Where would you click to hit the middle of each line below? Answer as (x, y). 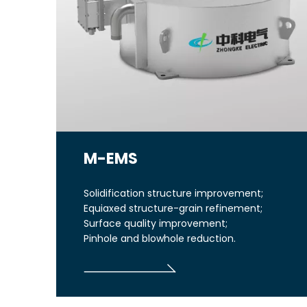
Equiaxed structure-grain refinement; (173, 208)
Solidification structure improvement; (173, 193)
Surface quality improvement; (156, 223)
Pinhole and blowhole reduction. (160, 238)
